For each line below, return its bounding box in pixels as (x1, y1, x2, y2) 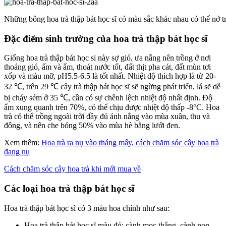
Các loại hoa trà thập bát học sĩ (4, 183, 134, 194)
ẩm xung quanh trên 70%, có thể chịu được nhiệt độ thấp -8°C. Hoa (4, 103, 219, 112)
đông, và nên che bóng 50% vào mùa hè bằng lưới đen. (4, 121, 180, 130)
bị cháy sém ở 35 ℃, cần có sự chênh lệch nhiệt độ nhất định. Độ (4, 93, 212, 102)
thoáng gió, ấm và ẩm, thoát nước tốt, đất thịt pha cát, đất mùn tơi (4, 63, 211, 72)
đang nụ (4, 147, 30, 156)
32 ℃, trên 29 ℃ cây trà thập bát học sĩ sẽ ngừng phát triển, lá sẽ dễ (4, 82, 220, 91)
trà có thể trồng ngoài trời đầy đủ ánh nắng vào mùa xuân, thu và (4, 112, 210, 121)
